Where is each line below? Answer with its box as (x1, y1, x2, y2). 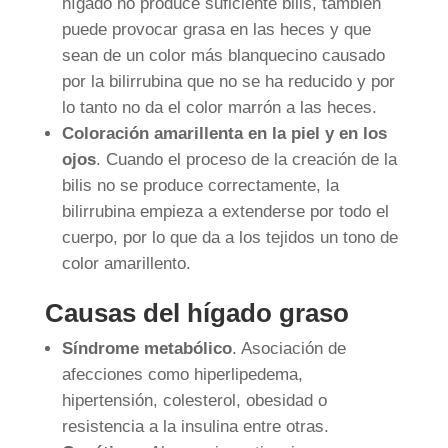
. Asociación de (231, 339, 346, 359)
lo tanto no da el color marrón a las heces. (61, 98, 377, 118)
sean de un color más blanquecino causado (61, 46, 385, 66)
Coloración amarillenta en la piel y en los (61, 124, 387, 144)
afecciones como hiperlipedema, (61, 365, 303, 385)
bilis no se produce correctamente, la (61, 176, 339, 196)
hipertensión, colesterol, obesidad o (61, 391, 327, 411)
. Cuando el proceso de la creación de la (95, 150, 397, 170)
